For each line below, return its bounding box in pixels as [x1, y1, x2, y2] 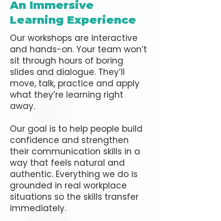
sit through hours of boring [10, 55, 123, 67]
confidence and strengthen [10, 134, 129, 146]
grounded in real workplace [10, 180, 127, 191]
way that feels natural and [10, 157, 125, 169]
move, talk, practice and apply [10, 77, 140, 89]
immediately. [10, 202, 66, 214]
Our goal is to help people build [10, 123, 143, 135]
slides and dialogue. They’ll [10, 66, 125, 78]
